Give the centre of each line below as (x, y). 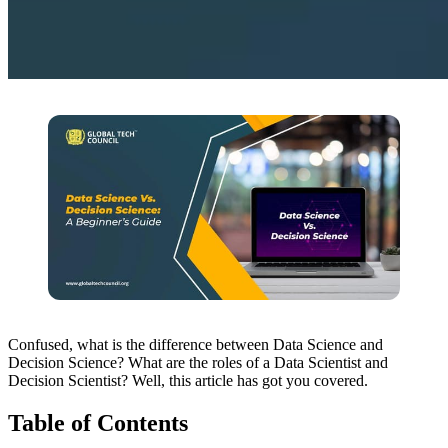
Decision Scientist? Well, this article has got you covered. (190, 380)
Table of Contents (101, 422)
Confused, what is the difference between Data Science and (195, 344)
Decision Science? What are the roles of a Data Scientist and (198, 362)
